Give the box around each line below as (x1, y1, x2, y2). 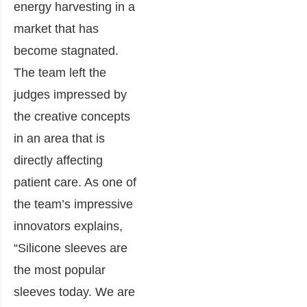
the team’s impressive (14, 197, 133, 211)
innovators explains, (14, 219, 123, 233)
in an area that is (14, 132, 105, 145)
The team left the (14, 66, 106, 79)
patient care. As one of (14, 175, 136, 189)
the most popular (14, 263, 106, 277)
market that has (14, 22, 99, 36)
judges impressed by (14, 88, 127, 101)
